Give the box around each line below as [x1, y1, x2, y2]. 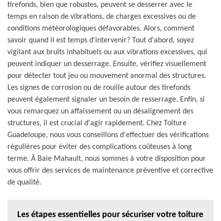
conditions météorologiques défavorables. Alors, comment [7, 24, 194, 33]
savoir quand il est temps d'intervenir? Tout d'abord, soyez [7, 36, 194, 44]
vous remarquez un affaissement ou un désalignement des [7, 107, 193, 115]
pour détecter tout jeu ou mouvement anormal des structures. [7, 72, 206, 80]
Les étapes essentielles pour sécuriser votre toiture [17, 210, 203, 220]
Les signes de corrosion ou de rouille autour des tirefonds [7, 83, 190, 92]
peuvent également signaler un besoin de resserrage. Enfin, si [7, 95, 205, 104]
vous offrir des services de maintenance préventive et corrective [7, 166, 213, 175]
